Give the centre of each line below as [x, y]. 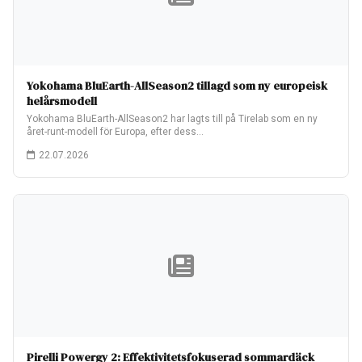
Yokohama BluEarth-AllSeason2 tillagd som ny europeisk [177, 86]
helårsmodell [62, 101]
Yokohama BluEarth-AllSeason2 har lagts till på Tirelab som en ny [172, 119]
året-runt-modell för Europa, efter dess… [115, 132]
